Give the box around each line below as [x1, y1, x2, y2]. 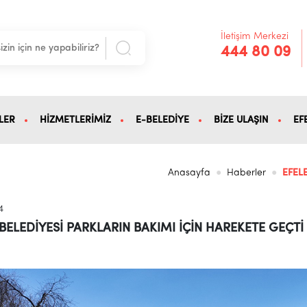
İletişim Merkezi [221, 31, 289, 42]
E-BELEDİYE [135, 114, 189, 125]
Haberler [227, 167, 267, 178]
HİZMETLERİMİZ [39, 114, 111, 125]
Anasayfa [168, 167, 211, 178]
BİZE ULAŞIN [213, 114, 269, 125]
